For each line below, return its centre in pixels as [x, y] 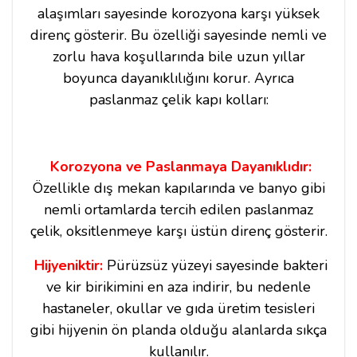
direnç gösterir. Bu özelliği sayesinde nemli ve [178, 35]
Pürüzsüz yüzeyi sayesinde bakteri [215, 265]
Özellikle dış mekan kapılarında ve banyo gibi [178, 188]
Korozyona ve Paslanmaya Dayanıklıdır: [178, 166]
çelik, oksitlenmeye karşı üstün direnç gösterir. [178, 231]
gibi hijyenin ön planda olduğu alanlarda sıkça [178, 330]
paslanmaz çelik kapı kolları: [178, 99]
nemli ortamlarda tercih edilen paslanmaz [178, 209]
